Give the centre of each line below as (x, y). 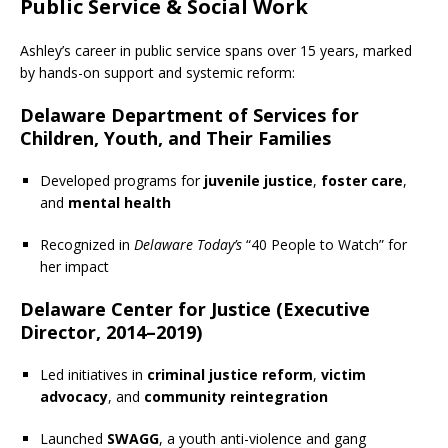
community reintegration (236, 396)
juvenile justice (258, 180)
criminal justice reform (230, 374)
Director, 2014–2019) (111, 331)
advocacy (74, 396)
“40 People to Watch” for (324, 244)
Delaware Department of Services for (189, 114)
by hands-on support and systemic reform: (157, 72)
